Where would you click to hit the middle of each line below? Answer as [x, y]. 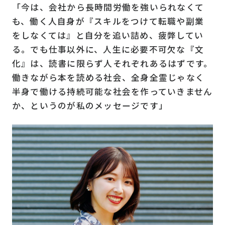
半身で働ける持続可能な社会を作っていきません [112, 91]
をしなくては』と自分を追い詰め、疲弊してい [108, 35]
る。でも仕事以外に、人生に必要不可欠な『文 [108, 49]
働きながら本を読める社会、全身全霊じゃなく [108, 77]
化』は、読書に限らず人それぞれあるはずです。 [112, 63]
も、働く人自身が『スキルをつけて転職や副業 [108, 21]
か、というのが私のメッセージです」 [90, 105]
